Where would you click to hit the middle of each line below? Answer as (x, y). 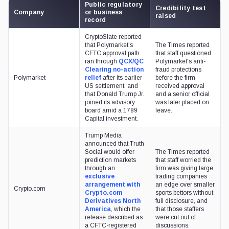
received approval (180, 86)
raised (166, 16)
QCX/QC (131, 62)
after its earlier (122, 78)
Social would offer (110, 152)
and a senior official (182, 94)
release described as (114, 217)
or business (104, 13)
